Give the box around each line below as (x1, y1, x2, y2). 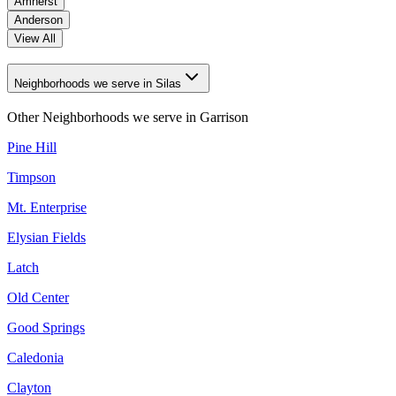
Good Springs (7, 320, 85, 335)
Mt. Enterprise (7, 200, 87, 215)
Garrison (200, 110, 248, 125)
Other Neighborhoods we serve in (7, 110, 200, 125)
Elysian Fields (7, 230, 86, 245)
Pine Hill (7, 140, 57, 155)
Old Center (7, 290, 69, 305)
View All (14, 31, 56, 45)
